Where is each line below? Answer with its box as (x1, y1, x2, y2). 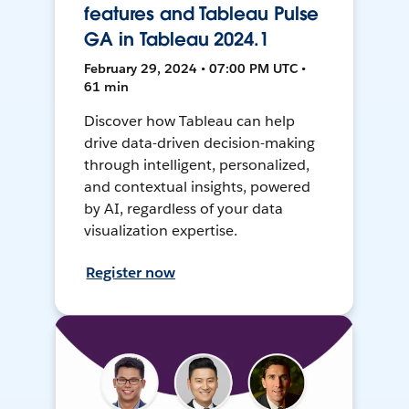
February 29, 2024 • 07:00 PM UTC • (84, 60, 307, 78)
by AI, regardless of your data (84, 199, 283, 219)
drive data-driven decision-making (84, 133, 315, 153)
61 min (84, 79, 130, 96)
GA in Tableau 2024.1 (84, 27, 269, 52)
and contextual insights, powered (84, 177, 310, 197)
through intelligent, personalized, (84, 155, 309, 175)
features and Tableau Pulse (84, 2, 320, 26)
